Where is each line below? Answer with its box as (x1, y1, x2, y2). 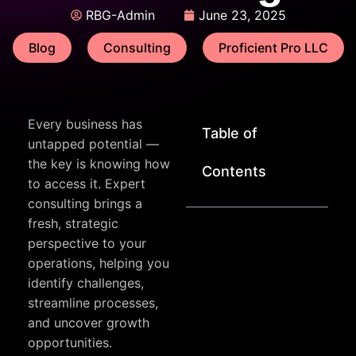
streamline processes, (28, 295, 158, 311)
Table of (202, 125, 257, 141)
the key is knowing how (28, 156, 170, 172)
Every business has (28, 116, 142, 132)
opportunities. (28, 335, 112, 350)
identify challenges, (28, 275, 144, 291)
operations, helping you (28, 255, 169, 271)
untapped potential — (28, 136, 159, 152)
